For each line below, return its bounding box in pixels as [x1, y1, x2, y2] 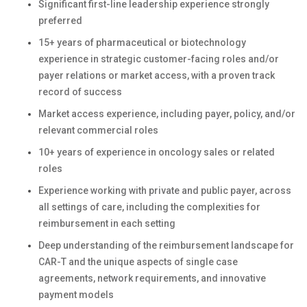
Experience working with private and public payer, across [38, 185, 291, 196]
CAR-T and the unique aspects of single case [38, 256, 238, 267]
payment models [38, 289, 114, 300]
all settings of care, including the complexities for [38, 201, 260, 212]
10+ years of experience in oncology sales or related [38, 147, 275, 158]
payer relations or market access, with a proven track [38, 70, 275, 81]
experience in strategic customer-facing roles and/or [38, 53, 279, 64]
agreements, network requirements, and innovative [38, 273, 266, 284]
